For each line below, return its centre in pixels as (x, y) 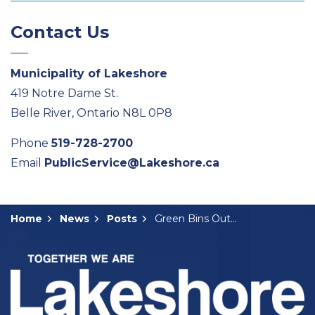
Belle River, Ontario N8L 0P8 (91, 113)
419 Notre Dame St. (64, 93)
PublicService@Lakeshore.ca (132, 163)
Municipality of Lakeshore (89, 73)
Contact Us (60, 32)
